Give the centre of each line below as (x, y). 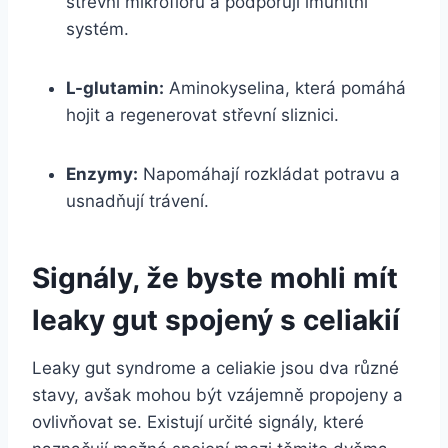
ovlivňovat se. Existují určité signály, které (198, 422)
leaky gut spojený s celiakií (216, 320)
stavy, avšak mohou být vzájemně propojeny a (217, 395)
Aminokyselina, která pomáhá (285, 88)
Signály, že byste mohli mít (215, 278)
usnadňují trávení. (137, 201)
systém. (97, 29)
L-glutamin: (115, 88)
